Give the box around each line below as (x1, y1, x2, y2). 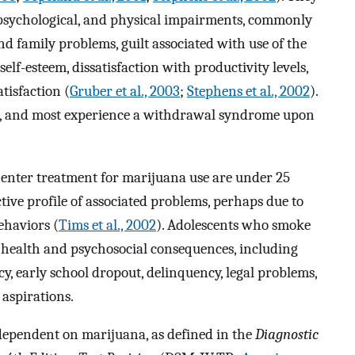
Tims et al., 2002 (59, 216, 156, 234)
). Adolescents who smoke (156, 216, 311, 234)
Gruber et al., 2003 (70, 82, 180, 100)
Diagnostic (255, 326, 319, 344)
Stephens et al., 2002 (187, 82, 310, 100)
